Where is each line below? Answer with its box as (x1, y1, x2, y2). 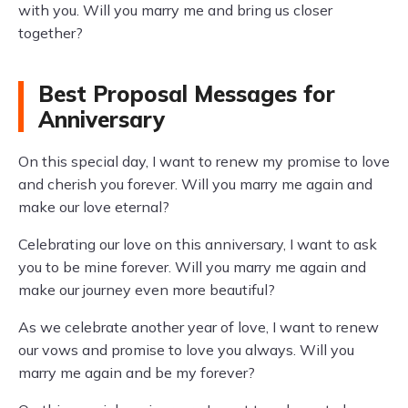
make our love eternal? (18, 198, 169, 216)
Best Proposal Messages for (38, 80, 335, 107)
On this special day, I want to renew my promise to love (18, 152, 390, 170)
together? (18, 24, 83, 42)
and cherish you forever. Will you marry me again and (18, 175, 372, 193)
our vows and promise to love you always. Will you (18, 341, 354, 359)
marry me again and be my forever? (18, 363, 255, 382)
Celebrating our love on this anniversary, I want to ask (18, 235, 377, 253)
